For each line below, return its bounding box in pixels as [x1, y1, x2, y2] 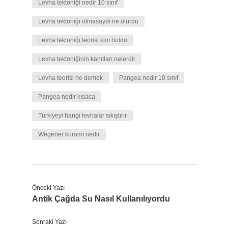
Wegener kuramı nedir [38, 131, 100, 138]
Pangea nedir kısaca [38, 93, 95, 100]
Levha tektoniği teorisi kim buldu [38, 37, 127, 44]
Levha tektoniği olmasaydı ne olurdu [38, 18, 138, 25]
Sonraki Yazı [32, 218, 67, 225]
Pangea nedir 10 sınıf [119, 74, 178, 81]
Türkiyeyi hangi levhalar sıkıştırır [38, 112, 127, 119]
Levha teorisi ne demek [38, 74, 103, 81]
